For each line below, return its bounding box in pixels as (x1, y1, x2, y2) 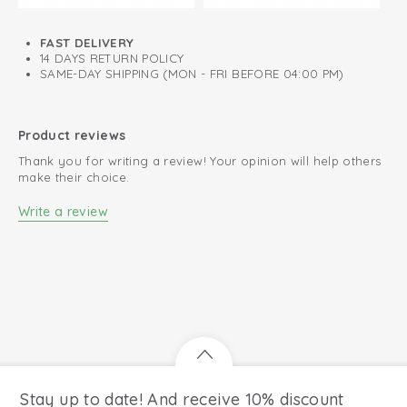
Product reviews (18, 127, 126, 144)
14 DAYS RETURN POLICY (40, 51, 184, 65)
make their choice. (18, 170, 130, 184)
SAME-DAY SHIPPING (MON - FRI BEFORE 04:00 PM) (40, 66, 344, 81)
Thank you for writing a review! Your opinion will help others (18, 154, 382, 168)
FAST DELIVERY (40, 35, 134, 50)
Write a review (18, 203, 108, 220)
